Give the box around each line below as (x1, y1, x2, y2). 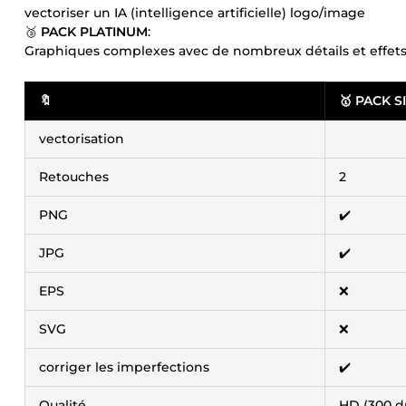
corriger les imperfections (39, 359, 209, 375)
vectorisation (39, 130, 124, 147)
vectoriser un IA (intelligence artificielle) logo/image (24, 5, 365, 21)
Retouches (39, 169, 109, 185)
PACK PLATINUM (41, 24, 148, 40)
